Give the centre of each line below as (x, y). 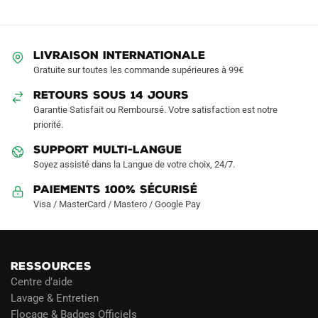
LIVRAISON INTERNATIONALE (119, 55)
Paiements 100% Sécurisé (115, 190)
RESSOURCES (51, 266)
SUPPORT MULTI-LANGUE (108, 150)
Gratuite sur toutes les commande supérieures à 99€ (138, 70)
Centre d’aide (42, 281)
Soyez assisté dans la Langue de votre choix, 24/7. (134, 164)
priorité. (48, 125)
